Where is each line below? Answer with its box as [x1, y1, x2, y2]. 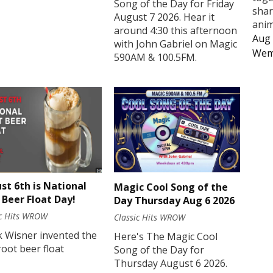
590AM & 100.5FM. [114, 50, 197, 64]
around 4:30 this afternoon [114, 23, 238, 37]
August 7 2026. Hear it [114, 10, 215, 24]
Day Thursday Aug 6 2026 [114, 193, 235, 207]
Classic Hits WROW [114, 211, 186, 223]
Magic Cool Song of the [114, 180, 229, 194]
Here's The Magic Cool [114, 229, 218, 243]
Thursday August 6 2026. [114, 256, 228, 270]
